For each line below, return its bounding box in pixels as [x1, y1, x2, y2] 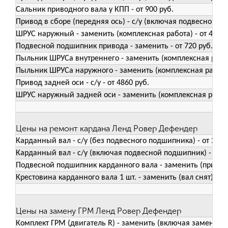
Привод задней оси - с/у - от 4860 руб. [16, 79, 149, 88]
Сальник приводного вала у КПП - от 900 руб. [16, 6, 174, 14]
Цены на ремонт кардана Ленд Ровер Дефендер [16, 124, 197, 134]
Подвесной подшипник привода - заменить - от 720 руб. [16, 42, 213, 51]
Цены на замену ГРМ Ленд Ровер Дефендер [16, 206, 181, 216]
